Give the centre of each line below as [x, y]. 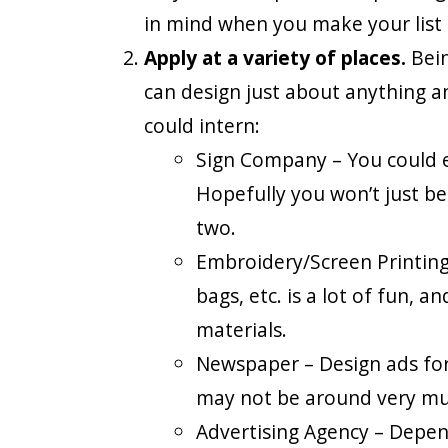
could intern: [202, 125]
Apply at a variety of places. [275, 57]
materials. [242, 329]
